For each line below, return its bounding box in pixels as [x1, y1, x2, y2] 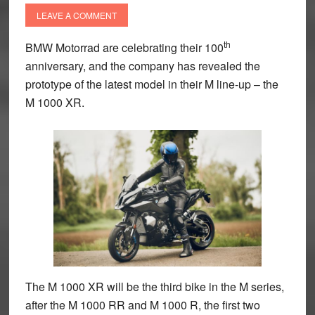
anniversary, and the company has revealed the [25, 58, 260, 75]
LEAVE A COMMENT [36, 9, 117, 22]
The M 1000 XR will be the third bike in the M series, [25, 278, 284, 295]
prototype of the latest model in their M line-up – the [25, 76, 278, 93]
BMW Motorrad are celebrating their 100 [25, 39, 224, 56]
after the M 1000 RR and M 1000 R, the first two [25, 296, 260, 313]
